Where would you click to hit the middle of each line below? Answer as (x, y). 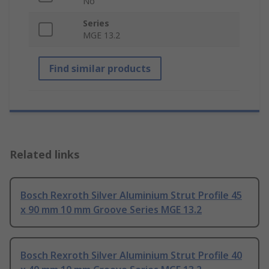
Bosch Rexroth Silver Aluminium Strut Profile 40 (131, 255)
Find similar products (100, 69)
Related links (45, 155)
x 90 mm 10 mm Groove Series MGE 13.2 (111, 210)
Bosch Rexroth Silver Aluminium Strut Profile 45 (131, 195)
